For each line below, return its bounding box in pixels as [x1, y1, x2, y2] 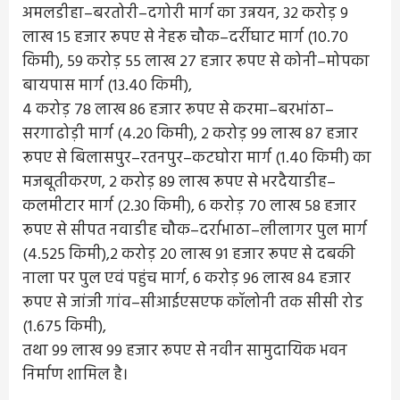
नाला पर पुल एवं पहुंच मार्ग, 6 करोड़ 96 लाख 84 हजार [22, 266, 351, 292]
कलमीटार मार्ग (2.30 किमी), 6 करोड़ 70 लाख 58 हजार [22, 194, 356, 220]
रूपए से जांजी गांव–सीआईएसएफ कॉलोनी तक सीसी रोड [22, 290, 363, 316]
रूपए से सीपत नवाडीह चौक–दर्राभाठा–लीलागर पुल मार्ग [22, 218, 367, 244]
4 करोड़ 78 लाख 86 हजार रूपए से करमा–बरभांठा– [22, 97, 334, 123]
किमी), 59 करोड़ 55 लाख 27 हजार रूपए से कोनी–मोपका [22, 49, 370, 75]
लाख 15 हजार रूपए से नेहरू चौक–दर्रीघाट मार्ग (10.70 [22, 25, 348, 51]
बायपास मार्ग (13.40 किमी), [22, 73, 192, 99]
